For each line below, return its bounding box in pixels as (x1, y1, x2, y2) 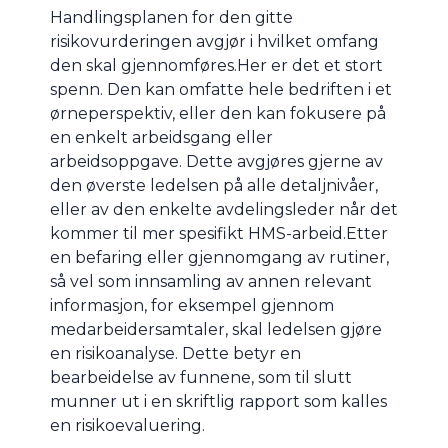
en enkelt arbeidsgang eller (50, 128, 273, 148)
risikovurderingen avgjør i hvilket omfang (50, 32, 379, 52)
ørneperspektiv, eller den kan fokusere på (50, 104, 386, 124)
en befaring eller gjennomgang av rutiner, (50, 248, 389, 268)
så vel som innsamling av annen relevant (50, 272, 372, 292)
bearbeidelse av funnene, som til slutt (50, 368, 352, 388)
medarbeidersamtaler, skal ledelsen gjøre (50, 320, 382, 340)
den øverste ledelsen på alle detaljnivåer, (50, 176, 378, 196)
